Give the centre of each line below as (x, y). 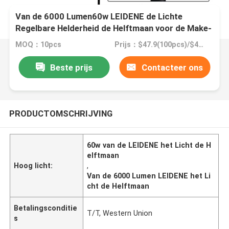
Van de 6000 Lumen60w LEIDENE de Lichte (99, 17)
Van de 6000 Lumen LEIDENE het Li (149, 176)
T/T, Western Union (120, 213)
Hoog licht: (33, 165)
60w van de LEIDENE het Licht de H (149, 145)
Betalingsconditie (46, 208)
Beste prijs (71, 67)
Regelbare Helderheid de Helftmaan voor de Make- (114, 28)
